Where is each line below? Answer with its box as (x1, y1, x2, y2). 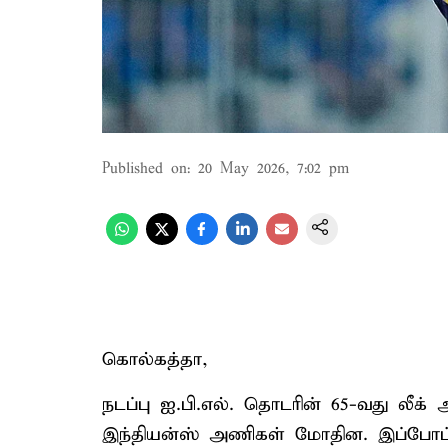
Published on (102, 160, 187, 178)
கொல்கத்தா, (102, 348, 208, 371)
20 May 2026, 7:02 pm (198, 160, 349, 178)
